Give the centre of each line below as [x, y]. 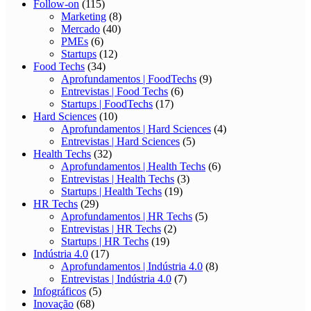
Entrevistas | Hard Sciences [120, 142]
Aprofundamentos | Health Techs [133, 167]
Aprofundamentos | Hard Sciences [136, 129]
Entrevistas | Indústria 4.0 [116, 279]
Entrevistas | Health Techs [118, 179]
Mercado [81, 29]
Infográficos [60, 292]
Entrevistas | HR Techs [111, 229]
